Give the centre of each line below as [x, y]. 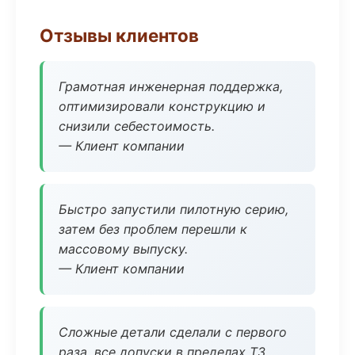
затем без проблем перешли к [153, 229]
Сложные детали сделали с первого [173, 332]
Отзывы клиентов [119, 35]
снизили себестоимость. [137, 126]
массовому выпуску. [123, 249]
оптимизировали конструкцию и [162, 106]
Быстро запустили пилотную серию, [174, 209]
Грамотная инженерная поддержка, [171, 86]
